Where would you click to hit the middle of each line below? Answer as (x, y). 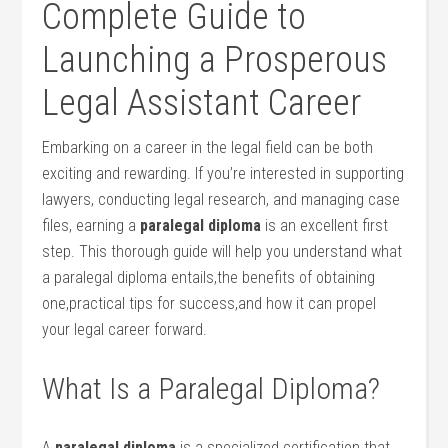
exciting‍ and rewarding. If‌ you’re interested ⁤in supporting (223, 173)
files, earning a (91, 225)
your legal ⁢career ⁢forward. (125, 329)
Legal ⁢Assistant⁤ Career (202, 103)
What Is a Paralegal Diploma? (211, 388)
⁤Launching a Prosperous (215, 60)
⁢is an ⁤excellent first (325, 225)
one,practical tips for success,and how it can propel (209, 303)
